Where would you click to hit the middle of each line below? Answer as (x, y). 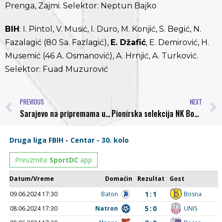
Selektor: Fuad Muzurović (56, 69)
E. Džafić (128, 43)
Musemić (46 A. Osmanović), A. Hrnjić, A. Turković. (102, 56)
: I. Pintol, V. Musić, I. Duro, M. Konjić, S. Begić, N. (110, 29)
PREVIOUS (32, 102)
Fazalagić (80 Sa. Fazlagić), (58, 43)
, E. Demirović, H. (177, 43)
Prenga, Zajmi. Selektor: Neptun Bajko (81, 6)
